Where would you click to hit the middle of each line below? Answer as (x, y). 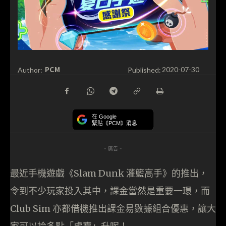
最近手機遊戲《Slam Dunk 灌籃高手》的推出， (109, 173)
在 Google (104, 116)
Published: (144, 70)
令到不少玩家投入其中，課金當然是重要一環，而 (110, 191)
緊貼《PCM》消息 (115, 123)
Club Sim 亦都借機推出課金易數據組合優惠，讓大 (113, 208)
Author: (30, 70)
